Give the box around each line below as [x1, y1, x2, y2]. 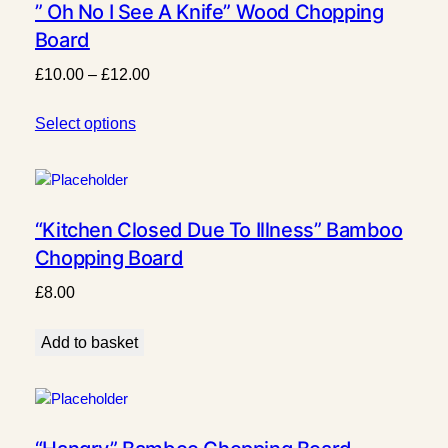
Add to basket [40, 333, 138, 351]
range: [148, 89, 194, 107]
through [148, 139, 203, 157]
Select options [34, 114, 136, 132]
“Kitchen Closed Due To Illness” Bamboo [34, 217, 403, 242]
